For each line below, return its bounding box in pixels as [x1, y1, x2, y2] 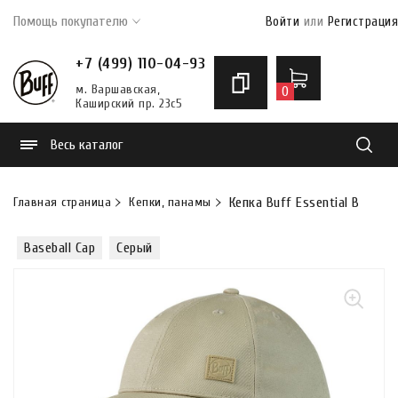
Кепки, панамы [129, 195, 211, 210]
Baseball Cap [24, 240, 95, 256]
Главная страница [13, 195, 111, 210]
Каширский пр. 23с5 [76, 96, 182, 111]
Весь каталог [51, 137, 123, 153]
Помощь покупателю [13, 13, 128, 29]
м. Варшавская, [76, 82, 159, 97]
